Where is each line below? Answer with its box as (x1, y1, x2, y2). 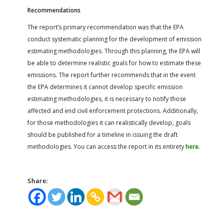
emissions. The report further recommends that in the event (27, 70, 196, 79)
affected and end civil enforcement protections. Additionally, (27, 106, 198, 115)
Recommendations (27, 5, 81, 14)
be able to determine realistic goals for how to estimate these (27, 58, 201, 67)
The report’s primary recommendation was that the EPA (27, 22, 184, 31)
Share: (27, 176, 48, 185)
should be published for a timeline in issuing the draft (27, 130, 178, 139)
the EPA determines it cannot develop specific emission (27, 82, 183, 91)
